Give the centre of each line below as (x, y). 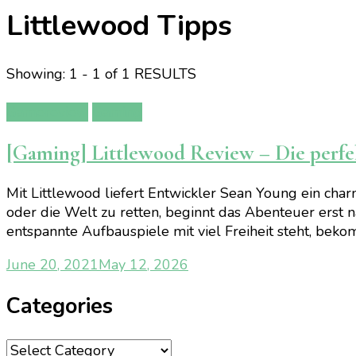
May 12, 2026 (143, 265)
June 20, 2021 (52, 265)
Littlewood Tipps (119, 26)
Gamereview (47, 112)
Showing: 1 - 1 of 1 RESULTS (101, 74)
